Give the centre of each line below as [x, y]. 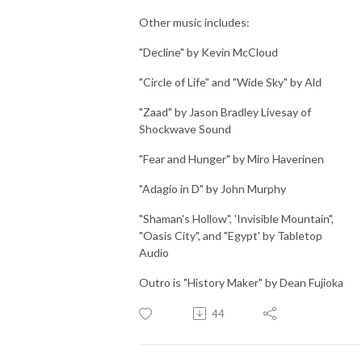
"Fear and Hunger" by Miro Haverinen [232, 158]
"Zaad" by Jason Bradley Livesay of [225, 112]
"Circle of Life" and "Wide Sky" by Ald [230, 82]
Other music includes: [194, 22]
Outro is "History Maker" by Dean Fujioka [241, 282]
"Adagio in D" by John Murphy [213, 188]
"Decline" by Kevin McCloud [208, 52]
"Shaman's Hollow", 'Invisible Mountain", [236, 218]
